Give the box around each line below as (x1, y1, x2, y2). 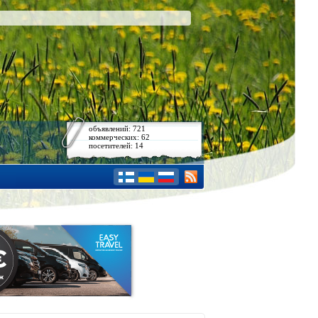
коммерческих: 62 (89, 133, 150, 141)
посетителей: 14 (89, 141, 143, 150)
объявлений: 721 (89, 124, 146, 133)
